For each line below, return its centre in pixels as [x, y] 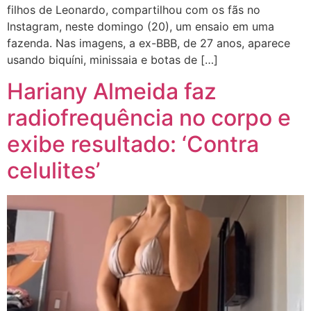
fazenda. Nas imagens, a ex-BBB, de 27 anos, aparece [149, 43]
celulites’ [53, 170]
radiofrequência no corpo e [149, 117]
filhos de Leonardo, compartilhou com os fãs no [134, 10]
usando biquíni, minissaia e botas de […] [112, 60]
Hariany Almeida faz [112, 91]
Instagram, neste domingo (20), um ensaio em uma [141, 27]
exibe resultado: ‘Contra [133, 144]
